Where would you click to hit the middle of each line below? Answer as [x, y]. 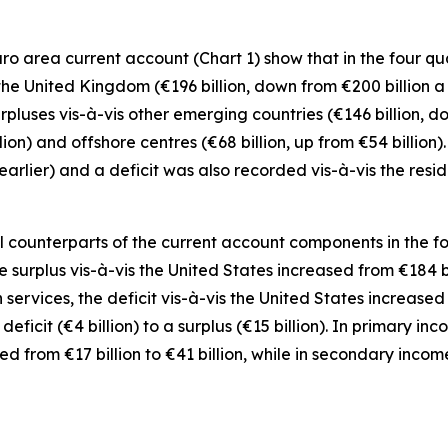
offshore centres [134, 141]
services [38, 297]
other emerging [190, 113]
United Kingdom [87, 85]
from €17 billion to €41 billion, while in [168, 353]
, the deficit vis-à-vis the [164, 297]
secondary [355, 353]
